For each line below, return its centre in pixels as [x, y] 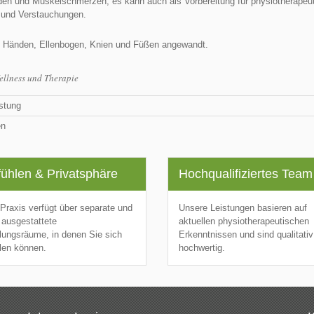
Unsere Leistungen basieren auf [243, 208]
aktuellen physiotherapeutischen [244, 221]
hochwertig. [202, 248]
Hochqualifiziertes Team [246, 174]
